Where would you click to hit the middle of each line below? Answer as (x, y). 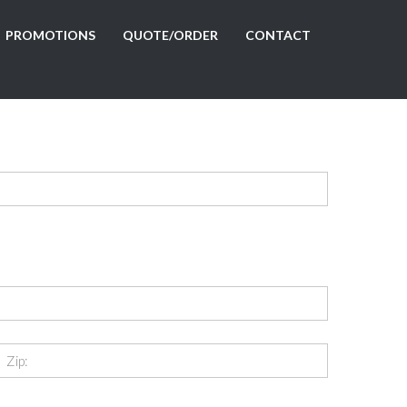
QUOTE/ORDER (170, 35)
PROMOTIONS (50, 35)
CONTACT (278, 35)
